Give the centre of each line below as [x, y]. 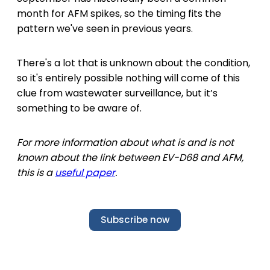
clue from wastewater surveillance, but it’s [117, 93]
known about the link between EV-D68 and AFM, [130, 157]
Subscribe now [135, 220]
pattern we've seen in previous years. [105, 28]
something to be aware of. [79, 108]
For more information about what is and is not [125, 142]
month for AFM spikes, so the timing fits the [119, 13]
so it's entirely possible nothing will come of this [128, 78]
